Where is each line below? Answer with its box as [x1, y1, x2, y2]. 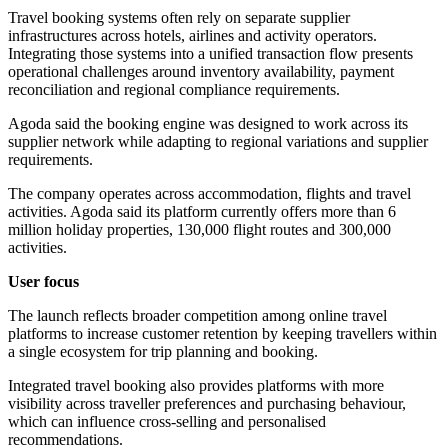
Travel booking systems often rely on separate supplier [8, 9, 350, 27]
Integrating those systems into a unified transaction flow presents [8, 45, 413, 63]
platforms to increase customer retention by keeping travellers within [8, 325, 437, 343]
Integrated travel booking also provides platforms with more [8, 377, 384, 395]
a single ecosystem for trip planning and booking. [8, 343, 318, 361]
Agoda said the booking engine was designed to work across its [8, 115, 408, 133]
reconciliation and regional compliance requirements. [8, 81, 340, 99]
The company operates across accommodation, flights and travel [8, 185, 411, 203]
